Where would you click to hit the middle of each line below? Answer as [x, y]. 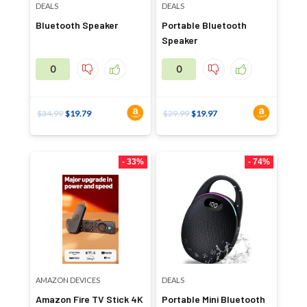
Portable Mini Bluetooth [213, 299]
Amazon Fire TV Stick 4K [89, 299]
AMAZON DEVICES [67, 280]
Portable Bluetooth [204, 25]
